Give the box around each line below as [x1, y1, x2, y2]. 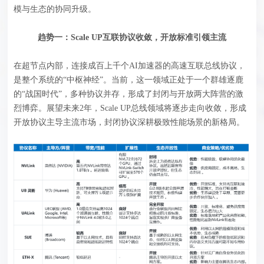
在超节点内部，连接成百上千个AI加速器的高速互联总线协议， [14, 61, 246, 71]
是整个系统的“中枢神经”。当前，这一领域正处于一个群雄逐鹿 [14, 75, 244, 85]
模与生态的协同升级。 [14, 5, 97, 14]
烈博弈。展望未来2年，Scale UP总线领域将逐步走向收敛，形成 [14, 104, 247, 113]
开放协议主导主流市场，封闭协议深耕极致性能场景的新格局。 [14, 118, 245, 127]
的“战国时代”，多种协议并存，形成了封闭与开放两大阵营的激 [14, 90, 244, 99]
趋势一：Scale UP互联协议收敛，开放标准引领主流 [37, 33, 226, 42]
